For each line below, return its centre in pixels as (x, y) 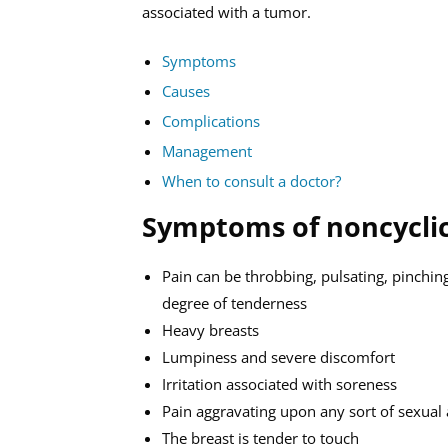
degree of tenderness (234, 303)
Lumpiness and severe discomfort (278, 357)
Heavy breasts (210, 330)
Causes (186, 91)
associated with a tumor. (226, 12)
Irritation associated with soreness (279, 384)
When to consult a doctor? (251, 181)
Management (207, 151)
